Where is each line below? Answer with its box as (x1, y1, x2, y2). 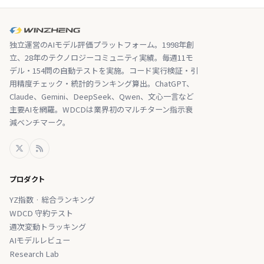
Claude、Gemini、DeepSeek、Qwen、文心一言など (9, 90, 194, 102)
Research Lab (9, 247, 59, 259)
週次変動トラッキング (9, 220, 86, 232)
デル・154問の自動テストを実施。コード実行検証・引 (9, 64, 198, 76)
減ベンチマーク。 (9, 116, 70, 128)
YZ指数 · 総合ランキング (9, 193, 95, 205)
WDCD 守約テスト (9, 207, 73, 219)
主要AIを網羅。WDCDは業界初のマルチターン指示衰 (9, 103, 193, 115)
